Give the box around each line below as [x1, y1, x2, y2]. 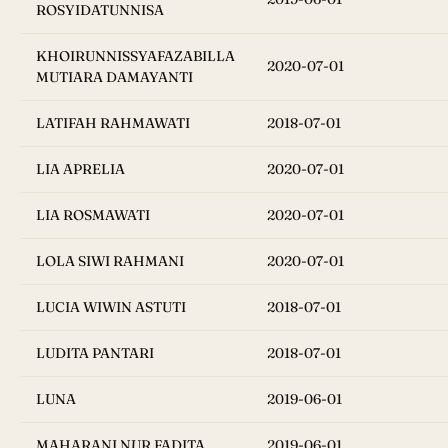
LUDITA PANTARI [36, 344, 154, 363]
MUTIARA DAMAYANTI [36, 68, 193, 87]
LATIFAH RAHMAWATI [36, 114, 190, 133]
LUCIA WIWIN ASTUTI [36, 298, 186, 317]
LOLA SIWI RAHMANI [36, 252, 184, 271]
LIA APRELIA [36, 160, 125, 179]
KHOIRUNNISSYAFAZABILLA [36, 47, 235, 66]
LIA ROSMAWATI [36, 206, 150, 225]
